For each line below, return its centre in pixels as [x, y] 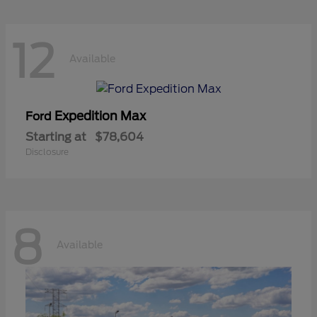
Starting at [56, 137]
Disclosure [47, 151]
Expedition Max [100, 116]
